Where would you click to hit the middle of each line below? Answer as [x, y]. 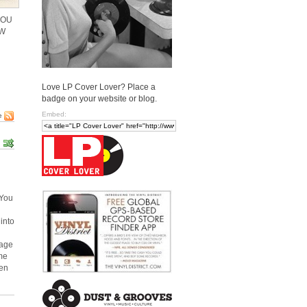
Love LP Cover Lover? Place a [99, 87]
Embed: [54, 114]
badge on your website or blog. [99, 98]
